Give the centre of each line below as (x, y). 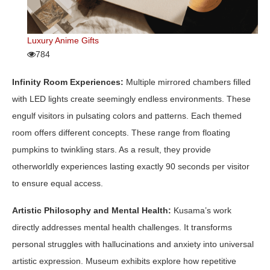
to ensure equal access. (58, 184)
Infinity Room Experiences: (68, 82)
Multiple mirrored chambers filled (187, 82)
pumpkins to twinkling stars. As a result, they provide (111, 150)
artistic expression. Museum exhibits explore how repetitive (124, 261)
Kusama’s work (201, 211)
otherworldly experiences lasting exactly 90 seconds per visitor (131, 167)
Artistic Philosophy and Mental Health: (92, 211)
